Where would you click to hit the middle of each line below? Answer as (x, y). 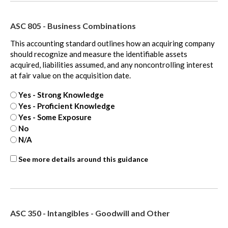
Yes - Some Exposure (55, 117)
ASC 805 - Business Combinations (73, 26)
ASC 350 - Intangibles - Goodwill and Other (90, 213)
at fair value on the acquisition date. (70, 76)
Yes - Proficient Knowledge (67, 106)
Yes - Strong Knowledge (61, 95)
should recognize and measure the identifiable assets (99, 54)
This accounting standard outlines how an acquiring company (112, 44)
